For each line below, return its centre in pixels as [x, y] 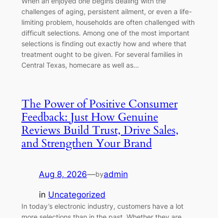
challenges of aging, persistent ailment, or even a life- [106, 12]
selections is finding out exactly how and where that [104, 44]
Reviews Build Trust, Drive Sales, [100, 130]
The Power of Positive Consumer [99, 104]
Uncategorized [77, 195]
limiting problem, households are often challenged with [108, 22]
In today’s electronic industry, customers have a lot [102, 206]
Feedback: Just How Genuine [90, 117]
